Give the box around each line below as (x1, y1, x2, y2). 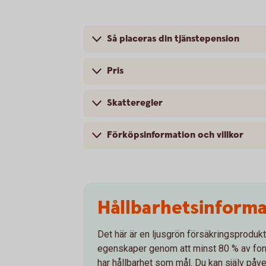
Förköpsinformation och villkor (107, 129, 243, 141)
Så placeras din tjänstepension (107, 33, 239, 45)
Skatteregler (107, 97, 163, 109)
